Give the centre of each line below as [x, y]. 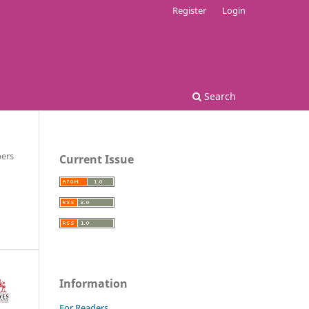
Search [219, 96]
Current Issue [97, 159]
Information [93, 283]
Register [190, 10]
